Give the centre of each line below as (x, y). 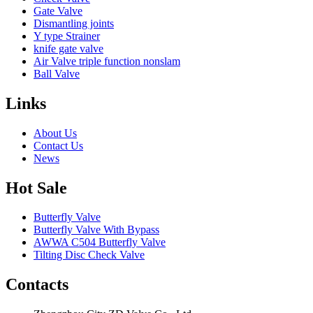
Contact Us (58, 145)
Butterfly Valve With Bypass (96, 230)
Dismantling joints (74, 23)
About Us (55, 133)
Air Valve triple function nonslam (107, 61)
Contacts (37, 285)
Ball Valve (57, 73)
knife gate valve (68, 48)
